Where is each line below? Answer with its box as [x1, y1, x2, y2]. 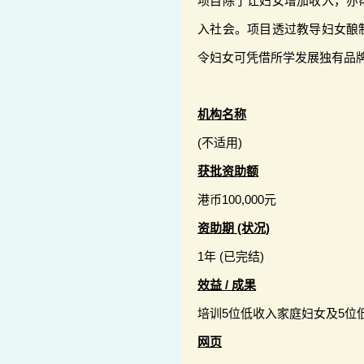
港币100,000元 [197, 193, 277, 207]
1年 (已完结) [197, 249, 265, 264]
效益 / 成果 [197, 278, 257, 292]
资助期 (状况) [197, 221, 271, 236]
